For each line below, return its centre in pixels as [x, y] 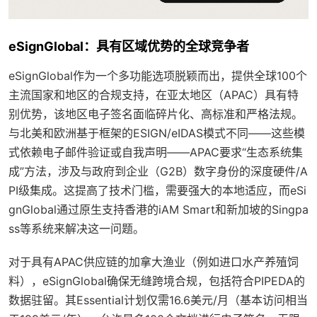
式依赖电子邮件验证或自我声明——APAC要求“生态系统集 [156, 152]
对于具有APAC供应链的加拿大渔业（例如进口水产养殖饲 [154, 261]
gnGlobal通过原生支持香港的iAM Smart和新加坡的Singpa [158, 209]
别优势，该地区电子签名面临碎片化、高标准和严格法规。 [156, 114]
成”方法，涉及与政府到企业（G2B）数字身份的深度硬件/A [158, 171]
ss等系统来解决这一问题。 [76, 228]
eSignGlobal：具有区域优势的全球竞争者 [129, 46]
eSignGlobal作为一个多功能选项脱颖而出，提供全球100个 [158, 75]
